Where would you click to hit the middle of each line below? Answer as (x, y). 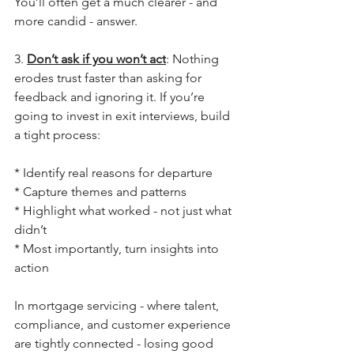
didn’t (30, 230)
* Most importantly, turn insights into (118, 249)
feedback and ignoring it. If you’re (111, 97)
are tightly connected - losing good (115, 343)
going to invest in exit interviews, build (124, 116)
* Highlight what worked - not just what (124, 211)
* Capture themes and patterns (100, 192)
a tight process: (57, 135)
